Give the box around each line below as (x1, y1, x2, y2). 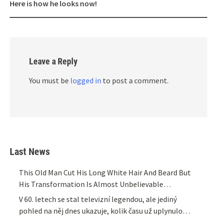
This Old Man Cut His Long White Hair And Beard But (19, 168, 191, 178)
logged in (70, 76, 101, 86)
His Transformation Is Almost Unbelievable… (19, 179, 171, 189)
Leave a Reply (29, 56, 77, 67)
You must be (29, 76, 70, 86)
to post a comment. (101, 76, 169, 86)
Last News (10, 146, 50, 158)
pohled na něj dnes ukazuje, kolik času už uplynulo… (19, 205, 191, 216)
